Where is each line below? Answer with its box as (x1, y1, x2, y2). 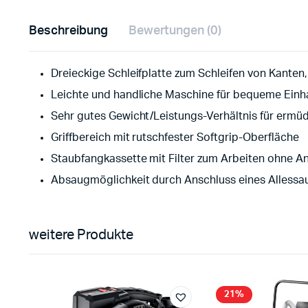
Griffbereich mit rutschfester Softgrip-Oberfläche (51, 132, 299, 144)
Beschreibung (29, 25, 108, 38)
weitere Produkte (29, 228, 133, 243)
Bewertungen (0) (128, 25, 222, 38)
